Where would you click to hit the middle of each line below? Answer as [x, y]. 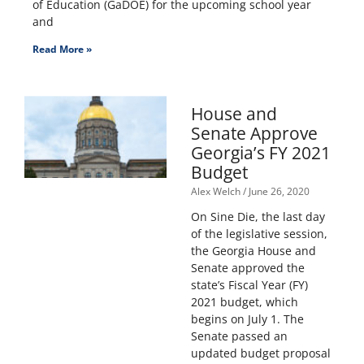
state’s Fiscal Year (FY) [249, 285]
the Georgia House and [253, 251]
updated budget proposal [260, 353]
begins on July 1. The [247, 319]
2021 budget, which [244, 302]
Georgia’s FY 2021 [260, 153]
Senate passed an [239, 336]
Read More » [62, 50]
